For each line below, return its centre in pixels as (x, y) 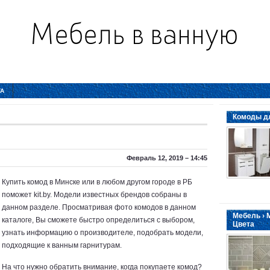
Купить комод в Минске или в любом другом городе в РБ (97, 182)
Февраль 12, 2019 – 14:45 (166, 158)
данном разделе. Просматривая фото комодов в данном (99, 207)
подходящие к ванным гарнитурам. (62, 245)
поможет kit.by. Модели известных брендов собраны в (94, 195)
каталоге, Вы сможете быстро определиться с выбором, (98, 220)
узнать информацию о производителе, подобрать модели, (102, 233)
